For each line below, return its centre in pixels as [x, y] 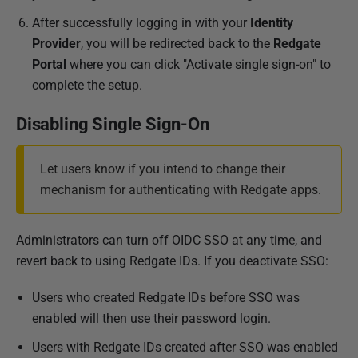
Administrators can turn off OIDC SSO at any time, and [169, 240]
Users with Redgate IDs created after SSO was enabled [185, 347]
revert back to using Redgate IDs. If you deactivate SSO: [172, 261]
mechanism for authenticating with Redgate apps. [181, 190]
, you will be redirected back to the [177, 44]
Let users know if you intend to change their [163, 169]
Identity [272, 23]
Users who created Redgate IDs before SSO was [166, 298]
